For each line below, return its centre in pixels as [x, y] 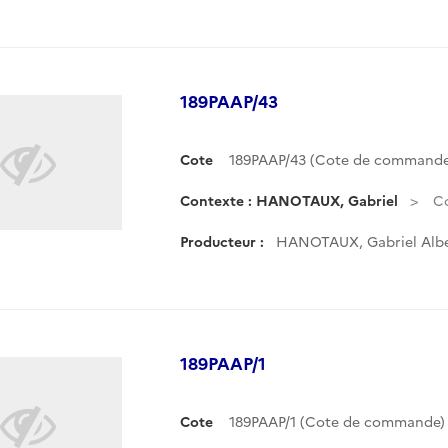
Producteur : [222, 241]
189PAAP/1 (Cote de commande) [337, 421]
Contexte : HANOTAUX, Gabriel [289, 200]
